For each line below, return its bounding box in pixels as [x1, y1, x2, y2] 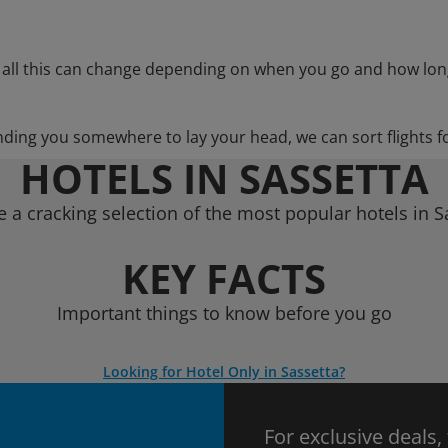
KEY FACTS [122, 251, 326, 306]
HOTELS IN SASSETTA [19, 151, 429, 206]
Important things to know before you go [56, 301, 392, 325]
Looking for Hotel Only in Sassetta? [103, 362, 345, 381]
